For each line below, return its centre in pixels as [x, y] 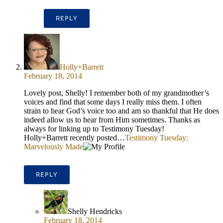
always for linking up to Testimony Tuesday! [94, 128]
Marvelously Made [54, 146]
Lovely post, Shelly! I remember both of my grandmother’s [116, 93]
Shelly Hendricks [95, 211]
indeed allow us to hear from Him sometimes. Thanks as [112, 119]
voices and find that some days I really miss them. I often [113, 102]
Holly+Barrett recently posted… [74, 137]
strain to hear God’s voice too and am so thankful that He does [121, 111]
